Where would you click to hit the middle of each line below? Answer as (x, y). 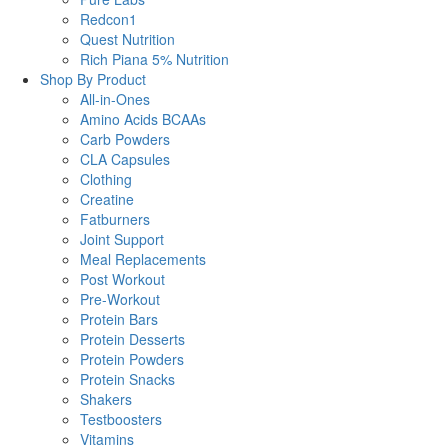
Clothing (106, 178)
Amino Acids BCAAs (143, 118)
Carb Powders (125, 138)
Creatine (107, 198)
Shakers (106, 398)
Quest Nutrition (127, 38)
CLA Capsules (125, 158)
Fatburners (115, 218)
